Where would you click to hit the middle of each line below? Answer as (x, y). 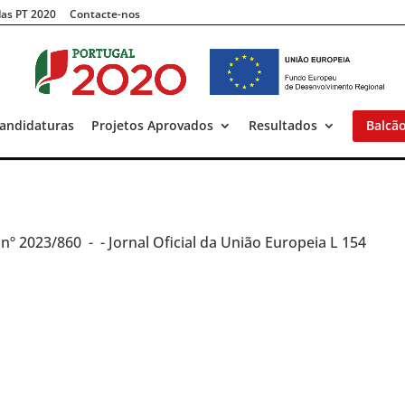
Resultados (283, 125)
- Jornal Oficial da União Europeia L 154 (234, 242)
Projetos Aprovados (152, 125)
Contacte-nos (105, 14)
